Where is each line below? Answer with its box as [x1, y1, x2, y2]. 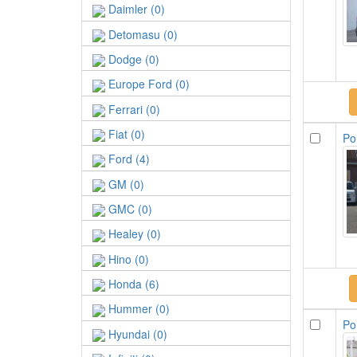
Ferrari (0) [105, 100, 160, 117]
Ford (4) [105, 151, 150, 167]
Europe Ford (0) [105, 76, 190, 92]
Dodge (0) [105, 50, 159, 67]
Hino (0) [105, 250, 149, 267]
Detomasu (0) [105, 25, 178, 42]
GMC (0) [105, 200, 152, 217]
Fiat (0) [105, 125, 145, 142]
